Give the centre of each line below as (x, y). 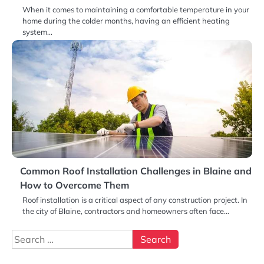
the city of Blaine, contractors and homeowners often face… (126, 211)
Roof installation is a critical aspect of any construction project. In (135, 200)
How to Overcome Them (75, 185)
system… (37, 32)
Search (27, 237)
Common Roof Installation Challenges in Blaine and (136, 171)
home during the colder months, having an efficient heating (126, 21)
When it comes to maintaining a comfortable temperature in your (136, 10)
